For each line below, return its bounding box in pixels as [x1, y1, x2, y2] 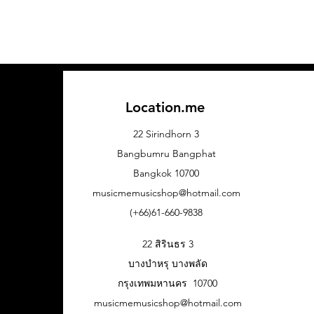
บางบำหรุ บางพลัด [128, 257, 207, 270]
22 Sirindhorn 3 [133, 128, 199, 140]
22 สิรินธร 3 [142, 238, 193, 250]
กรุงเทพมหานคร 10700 [118, 277, 217, 289]
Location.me [125, 99, 205, 116]
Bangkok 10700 [133, 167, 199, 179]
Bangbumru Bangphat [116, 147, 216, 160]
